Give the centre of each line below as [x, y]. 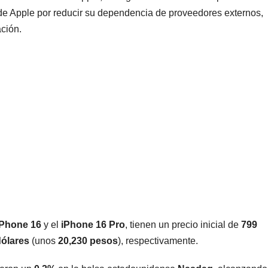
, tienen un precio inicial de [183, 225]
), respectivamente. [158, 241]
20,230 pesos [88, 241]
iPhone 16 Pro [93, 225]
